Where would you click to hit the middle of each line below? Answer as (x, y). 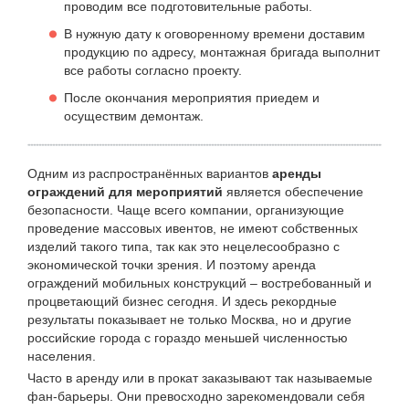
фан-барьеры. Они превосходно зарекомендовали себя (196, 397)
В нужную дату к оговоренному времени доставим (215, 34)
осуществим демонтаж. (134, 116)
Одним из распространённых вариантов (150, 174)
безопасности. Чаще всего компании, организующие (186, 210)
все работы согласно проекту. (153, 71)
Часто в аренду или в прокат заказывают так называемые (200, 378)
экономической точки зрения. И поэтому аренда (172, 265)
